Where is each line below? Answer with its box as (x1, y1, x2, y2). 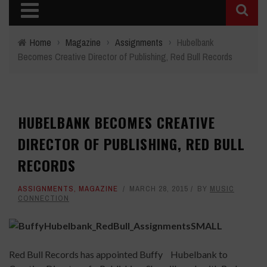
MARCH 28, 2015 (129, 184, 188, 194)
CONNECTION (18, 193, 69, 203)
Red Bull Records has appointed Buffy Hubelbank (9, 249, 217, 260)
